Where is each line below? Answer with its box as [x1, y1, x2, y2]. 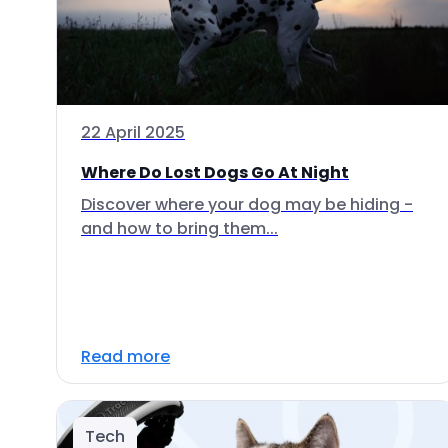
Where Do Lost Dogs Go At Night [81, 161, 349, 184]
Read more [81, 345, 170, 368]
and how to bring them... [81, 217, 278, 240]
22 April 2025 [81, 121, 185, 144]
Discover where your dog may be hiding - [81, 193, 413, 216]
